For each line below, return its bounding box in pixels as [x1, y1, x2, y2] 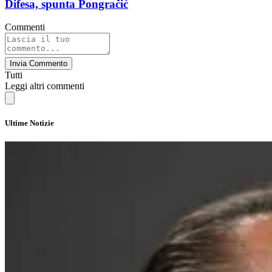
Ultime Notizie [5, 118, 54, 127]
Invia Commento [10, 59, 67, 69]
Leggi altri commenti [5, 81, 84, 92]
